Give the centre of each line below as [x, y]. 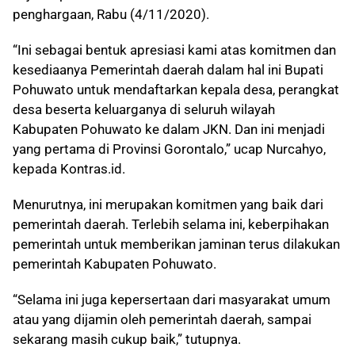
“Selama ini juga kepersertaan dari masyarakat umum [172, 299]
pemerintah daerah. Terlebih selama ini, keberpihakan [171, 224]
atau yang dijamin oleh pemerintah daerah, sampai [162, 319]
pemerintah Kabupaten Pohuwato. [115, 263]
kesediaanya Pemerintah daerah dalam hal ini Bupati [168, 69]
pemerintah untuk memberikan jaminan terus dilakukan [176, 244]
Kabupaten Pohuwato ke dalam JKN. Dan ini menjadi [169, 129]
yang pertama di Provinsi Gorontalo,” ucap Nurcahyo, [169, 149]
